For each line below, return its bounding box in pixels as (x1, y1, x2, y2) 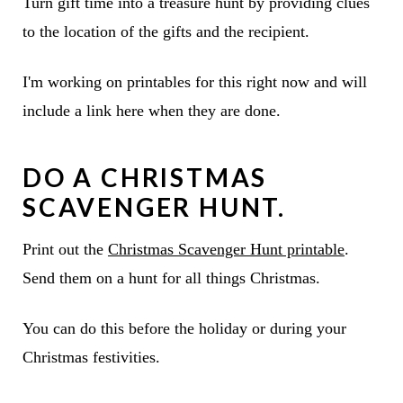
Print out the (22, 239, 108, 258)
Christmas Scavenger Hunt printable (107, 239, 345, 258)
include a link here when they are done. (22, 101, 281, 120)
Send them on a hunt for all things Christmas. (22, 268, 320, 287)
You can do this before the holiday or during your (22, 318, 346, 337)
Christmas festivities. (22, 347, 160, 366)
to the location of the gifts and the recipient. (22, 22, 309, 40)
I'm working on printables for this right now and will (22, 72, 367, 91)
